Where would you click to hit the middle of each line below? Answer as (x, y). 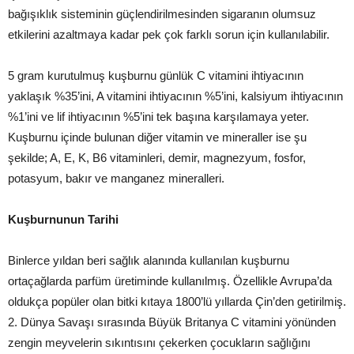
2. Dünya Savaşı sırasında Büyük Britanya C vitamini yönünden (172, 322)
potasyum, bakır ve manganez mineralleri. (116, 178)
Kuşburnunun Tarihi (63, 219)
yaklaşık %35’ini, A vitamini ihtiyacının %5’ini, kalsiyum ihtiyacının (175, 96)
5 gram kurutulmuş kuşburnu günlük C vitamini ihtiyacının (156, 75)
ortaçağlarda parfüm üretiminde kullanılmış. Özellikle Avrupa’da (170, 281)
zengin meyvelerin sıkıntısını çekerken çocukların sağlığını (159, 342)
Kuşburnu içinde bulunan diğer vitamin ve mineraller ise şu (157, 137)
